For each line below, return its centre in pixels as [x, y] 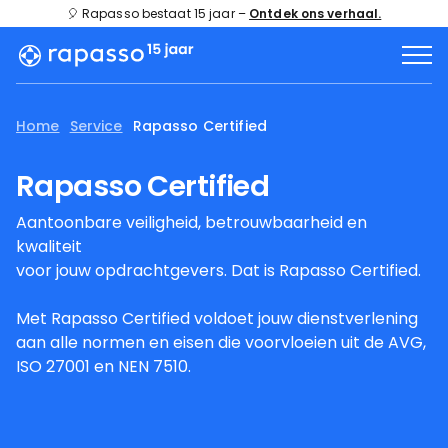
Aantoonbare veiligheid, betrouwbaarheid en [191, 223]
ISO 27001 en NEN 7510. [103, 367]
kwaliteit [49, 247]
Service [96, 126]
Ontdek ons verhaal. [315, 13]
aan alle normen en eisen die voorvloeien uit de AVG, [221, 343]
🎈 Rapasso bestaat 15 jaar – [158, 13]
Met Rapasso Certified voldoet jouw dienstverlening [217, 319]
